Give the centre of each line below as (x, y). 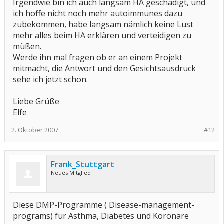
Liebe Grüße (36, 101)
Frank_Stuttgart (83, 164)
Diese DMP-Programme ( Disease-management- (104, 205)
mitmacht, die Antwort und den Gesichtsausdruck (104, 68)
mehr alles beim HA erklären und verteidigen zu (102, 35)
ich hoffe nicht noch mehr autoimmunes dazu (98, 13)
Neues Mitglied (71, 173)
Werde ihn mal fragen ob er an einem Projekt (98, 57)
